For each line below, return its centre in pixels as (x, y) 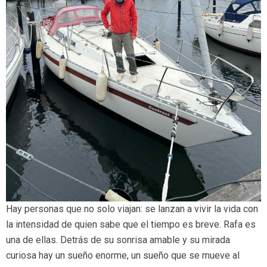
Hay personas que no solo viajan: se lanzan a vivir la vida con (132, 209)
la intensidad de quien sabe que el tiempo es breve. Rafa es (131, 225)
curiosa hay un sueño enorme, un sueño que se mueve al (123, 256)
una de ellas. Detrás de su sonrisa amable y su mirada (118, 240)
